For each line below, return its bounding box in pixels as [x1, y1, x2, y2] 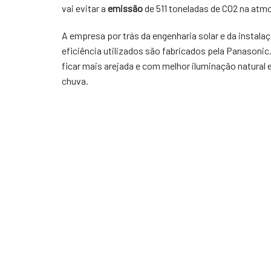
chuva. [62, 75, 88, 87]
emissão [108, 2, 143, 14]
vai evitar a [62, 2, 108, 14]
